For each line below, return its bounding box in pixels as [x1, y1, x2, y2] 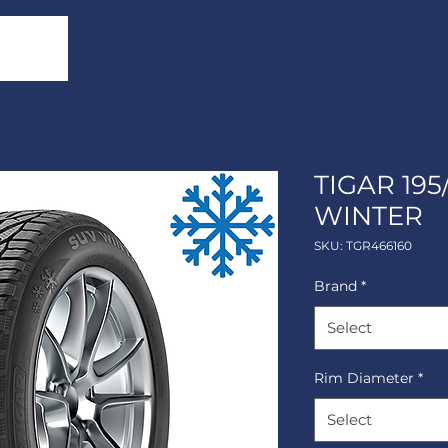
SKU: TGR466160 [314, 238, 412, 253]
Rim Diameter [314, 369, 414, 387]
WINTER [314, 200, 423, 232]
